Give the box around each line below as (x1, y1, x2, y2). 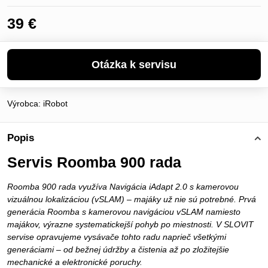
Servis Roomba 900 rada (7, 154, 181, 170)
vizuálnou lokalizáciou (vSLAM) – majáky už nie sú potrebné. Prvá (7, 194, 256, 204)
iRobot (43, 99, 68, 108)
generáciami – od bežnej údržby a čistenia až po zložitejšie (7, 245, 229, 254)
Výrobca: (7, 99, 43, 108)
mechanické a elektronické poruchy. (7, 257, 142, 267)
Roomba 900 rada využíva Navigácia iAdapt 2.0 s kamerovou (7, 182, 239, 191)
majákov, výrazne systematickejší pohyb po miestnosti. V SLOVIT (7, 220, 254, 229)
